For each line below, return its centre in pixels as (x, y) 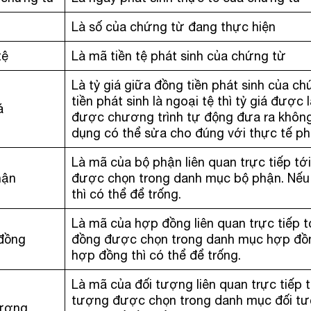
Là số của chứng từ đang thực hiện (174, 27)
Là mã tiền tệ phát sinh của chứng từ (179, 56)
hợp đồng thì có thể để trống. (157, 255)
